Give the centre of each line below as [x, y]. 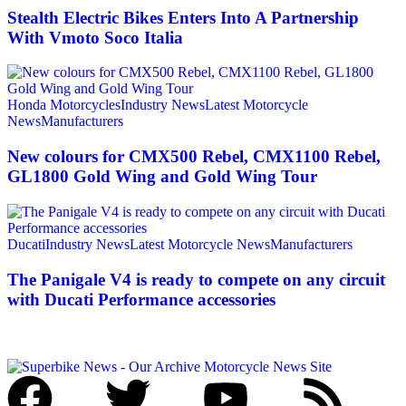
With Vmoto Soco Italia [95, 37]
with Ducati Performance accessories [141, 299]
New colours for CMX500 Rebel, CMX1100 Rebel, [194, 157]
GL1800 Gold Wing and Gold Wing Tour [162, 177]
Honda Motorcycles [64, 105]
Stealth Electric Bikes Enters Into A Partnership [183, 17]
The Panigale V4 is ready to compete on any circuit [196, 279]
